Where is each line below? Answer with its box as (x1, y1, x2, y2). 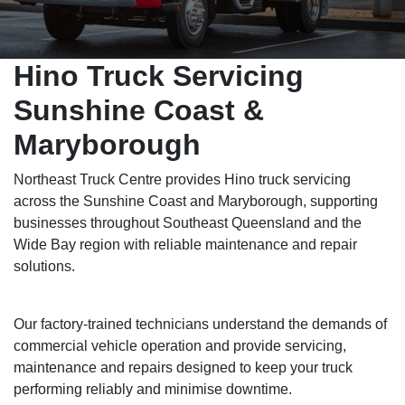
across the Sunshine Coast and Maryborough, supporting (14, 193, 378, 209)
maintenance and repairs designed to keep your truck (14, 360, 353, 375)
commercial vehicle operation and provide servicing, (14, 338, 346, 353)
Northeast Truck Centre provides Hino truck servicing (14, 172, 351, 187)
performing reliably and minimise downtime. (14, 381, 292, 397)
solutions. (14, 259, 75, 274)
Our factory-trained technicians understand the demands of (14, 316, 387, 332)
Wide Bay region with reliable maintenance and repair (14, 237, 357, 252)
